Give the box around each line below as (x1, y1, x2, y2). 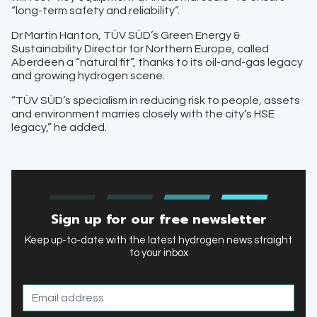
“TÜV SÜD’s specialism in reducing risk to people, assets (11, 95, 300, 107)
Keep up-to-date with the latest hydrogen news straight (25, 235, 292, 246)
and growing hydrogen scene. (11, 70, 165, 82)
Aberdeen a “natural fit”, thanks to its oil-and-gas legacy (11, 57, 303, 69)
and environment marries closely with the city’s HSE (11, 108, 275, 120)
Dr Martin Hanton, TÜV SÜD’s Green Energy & (11, 30, 241, 42)
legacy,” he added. (11, 122, 107, 134)
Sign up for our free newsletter (50, 209, 267, 230)
